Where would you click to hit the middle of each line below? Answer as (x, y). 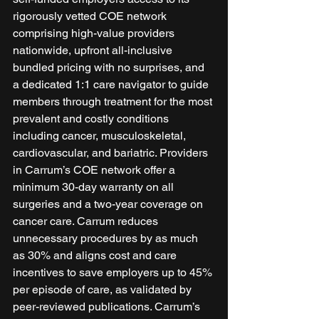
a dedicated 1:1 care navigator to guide (112, 84)
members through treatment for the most (114, 101)
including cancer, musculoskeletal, (101, 135)
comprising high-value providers (95, 33)
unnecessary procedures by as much (107, 238)
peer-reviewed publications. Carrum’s (108, 306)
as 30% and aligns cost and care (96, 255)
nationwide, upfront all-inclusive (94, 50)
